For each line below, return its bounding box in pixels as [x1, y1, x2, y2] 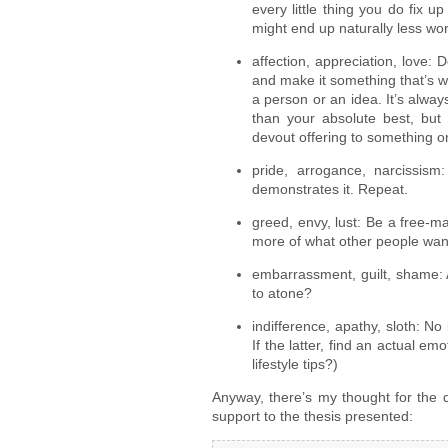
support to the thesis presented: [212, 408, 413, 424]
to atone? [252, 285, 312, 301]
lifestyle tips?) [252, 356, 338, 372]
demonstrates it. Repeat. [252, 181, 408, 197]
